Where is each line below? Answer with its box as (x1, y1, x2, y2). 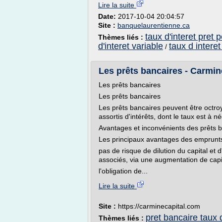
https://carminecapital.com (118, 202, 200, 210)
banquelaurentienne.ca (117, 21, 190, 29)
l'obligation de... (99, 167, 148, 175)
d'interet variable (98, 41, 163, 51)
